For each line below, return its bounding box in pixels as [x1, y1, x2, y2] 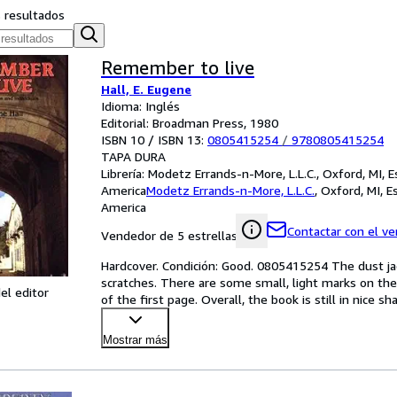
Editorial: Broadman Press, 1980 [101, 115, 278, 130]
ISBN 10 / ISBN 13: [101, 132, 207, 147]
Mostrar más [103, 333, 167, 346]
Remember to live [101, 57, 254, 79]
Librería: [101, 166, 148, 181]
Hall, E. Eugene [101, 82, 191, 97]
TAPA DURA [101, 149, 166, 164]
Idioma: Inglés [101, 98, 180, 113]
